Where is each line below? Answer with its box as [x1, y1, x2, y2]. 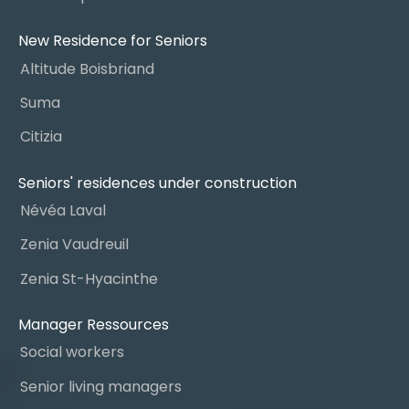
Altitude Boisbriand [19, 58, 154, 79]
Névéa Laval [19, 199, 106, 221]
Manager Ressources [18, 313, 169, 335]
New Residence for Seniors [18, 30, 207, 52]
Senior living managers [19, 375, 182, 397]
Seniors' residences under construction [18, 172, 297, 194]
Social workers [19, 341, 124, 363]
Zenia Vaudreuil [19, 234, 129, 256]
